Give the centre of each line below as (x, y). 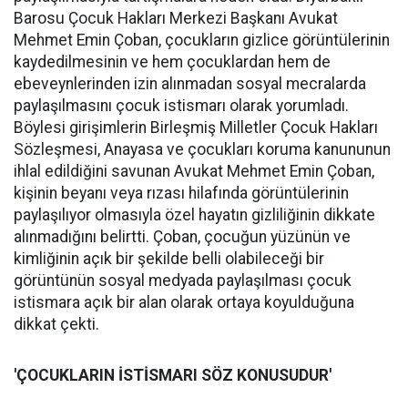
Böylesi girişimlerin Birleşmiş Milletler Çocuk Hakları (196, 127)
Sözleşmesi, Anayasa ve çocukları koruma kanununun (202, 149)
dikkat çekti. (58, 324)
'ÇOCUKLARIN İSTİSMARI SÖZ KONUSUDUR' (173, 375)
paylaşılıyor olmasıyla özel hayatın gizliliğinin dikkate (194, 215)
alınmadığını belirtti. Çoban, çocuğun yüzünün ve (182, 237)
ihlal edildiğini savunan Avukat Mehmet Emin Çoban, (194, 171)
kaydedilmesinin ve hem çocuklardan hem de (172, 62)
